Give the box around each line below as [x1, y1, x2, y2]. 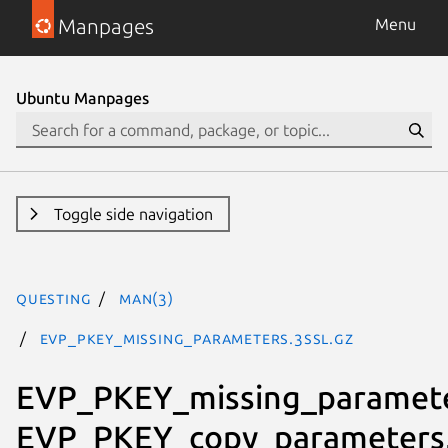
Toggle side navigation [53, 205, 213, 223]
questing [16, 289, 92, 307]
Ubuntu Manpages [16, 89, 149, 107]
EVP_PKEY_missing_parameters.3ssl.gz [39, 329, 354, 347]
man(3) [119, 289, 174, 307]
